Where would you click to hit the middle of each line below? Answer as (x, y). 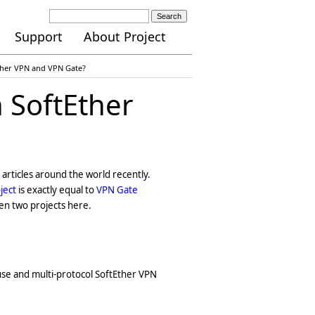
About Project (124, 37)
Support (39, 37)
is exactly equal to (56, 190)
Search (169, 16)
